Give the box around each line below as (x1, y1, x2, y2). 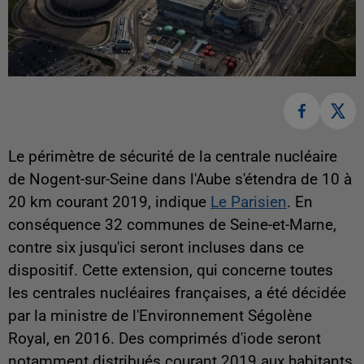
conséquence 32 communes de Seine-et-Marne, (8, 215, 336, 234)
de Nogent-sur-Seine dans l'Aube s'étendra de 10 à (8, 170, 352, 188)
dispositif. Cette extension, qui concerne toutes (8, 261, 333, 279)
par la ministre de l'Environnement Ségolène (8, 306, 312, 325)
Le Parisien (210, 193, 287, 211)
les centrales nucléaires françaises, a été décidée (8, 284, 346, 302)
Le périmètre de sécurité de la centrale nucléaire (8, 147, 337, 166)
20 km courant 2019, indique (8, 193, 210, 211)
